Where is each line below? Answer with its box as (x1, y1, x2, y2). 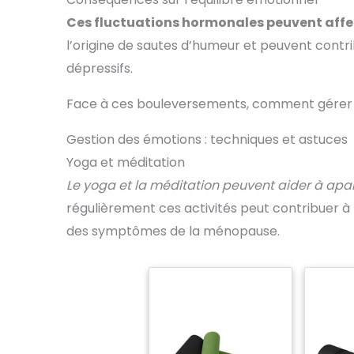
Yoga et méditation (66, 153, 185, 172)
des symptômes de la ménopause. (66, 222, 280, 241)
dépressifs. (66, 59, 133, 78)
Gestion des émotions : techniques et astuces (66, 130, 348, 149)
